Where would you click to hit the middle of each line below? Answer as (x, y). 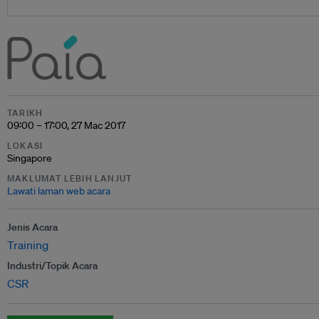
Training (28, 245)
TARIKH (25, 113)
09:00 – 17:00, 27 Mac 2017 (66, 125)
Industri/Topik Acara (52, 265)
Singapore (30, 158)
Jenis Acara (32, 227)
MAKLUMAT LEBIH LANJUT (70, 178)
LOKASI (25, 145)
